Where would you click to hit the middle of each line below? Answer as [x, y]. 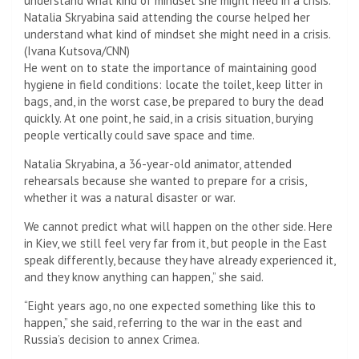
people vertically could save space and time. [139, 135]
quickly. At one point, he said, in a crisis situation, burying [169, 118]
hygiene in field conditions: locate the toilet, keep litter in [173, 84]
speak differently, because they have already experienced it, [179, 260]
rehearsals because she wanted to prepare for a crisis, [165, 180]
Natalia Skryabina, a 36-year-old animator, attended [158, 163]
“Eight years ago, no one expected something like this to [170, 305]
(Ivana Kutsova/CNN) [77, 50]
